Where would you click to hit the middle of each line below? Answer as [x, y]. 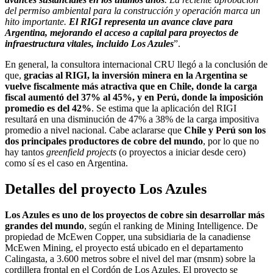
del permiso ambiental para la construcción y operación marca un [133, 10]
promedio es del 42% [48, 108]
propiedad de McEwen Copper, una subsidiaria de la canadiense [128, 236]
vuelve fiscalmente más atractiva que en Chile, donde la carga [131, 86]
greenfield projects [81, 152]
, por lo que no [231, 141]
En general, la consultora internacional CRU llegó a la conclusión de [136, 64]
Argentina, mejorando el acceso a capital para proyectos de [122, 32]
